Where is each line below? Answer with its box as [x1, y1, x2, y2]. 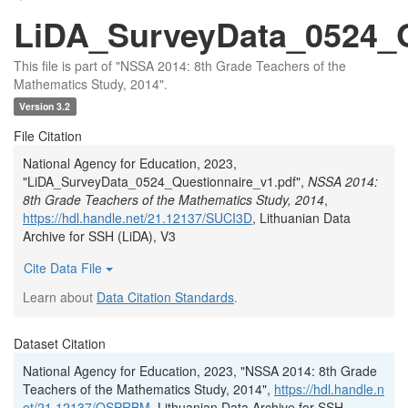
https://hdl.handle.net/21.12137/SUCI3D [23, 209, 252, 227]
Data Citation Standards [97, 288, 234, 306]
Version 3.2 [19, 99, 71, 113]
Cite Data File [24, 259, 106, 277]
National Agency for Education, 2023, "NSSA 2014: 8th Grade [23, 362, 377, 380]
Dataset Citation [14, 334, 106, 352]
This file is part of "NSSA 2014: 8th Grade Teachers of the [14, 56, 346, 75]
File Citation [14, 127, 82, 145]
